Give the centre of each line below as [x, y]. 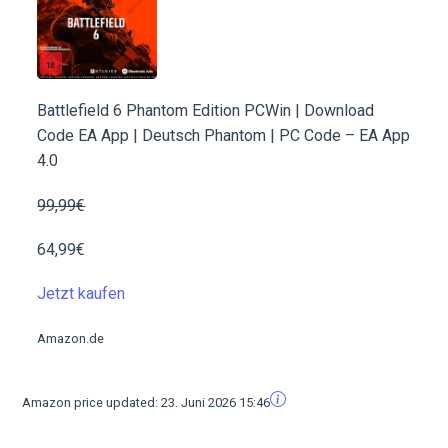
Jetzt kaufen [81, 294]
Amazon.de [71, 339]
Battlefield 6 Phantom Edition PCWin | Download [206, 111]
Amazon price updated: [92, 402]
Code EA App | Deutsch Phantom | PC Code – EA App [224, 136]
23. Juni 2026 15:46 [216, 402]
